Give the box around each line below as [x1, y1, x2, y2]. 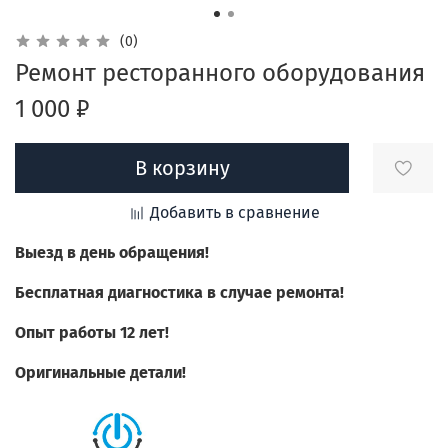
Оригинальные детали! [15, 363, 186, 383]
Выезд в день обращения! [15, 243, 209, 263]
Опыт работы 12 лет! [15, 323, 169, 343]
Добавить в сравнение [149, 203, 320, 223]
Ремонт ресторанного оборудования [15, 59, 425, 88]
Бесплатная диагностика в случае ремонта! [15, 283, 344, 303]
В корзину [134, 155, 230, 180]
